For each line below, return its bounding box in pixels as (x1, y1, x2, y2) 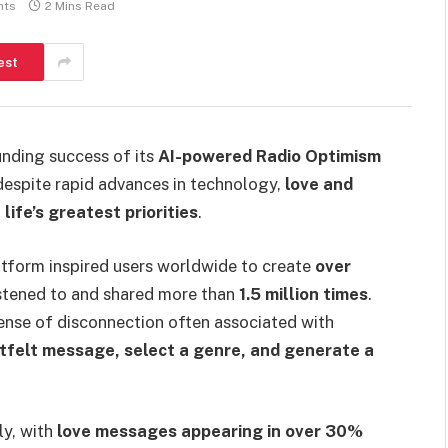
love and (285, 174, 353, 194)
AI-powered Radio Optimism (158, 146, 381, 166)
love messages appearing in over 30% (57, 421, 363, 442)
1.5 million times (239, 283, 368, 304)
